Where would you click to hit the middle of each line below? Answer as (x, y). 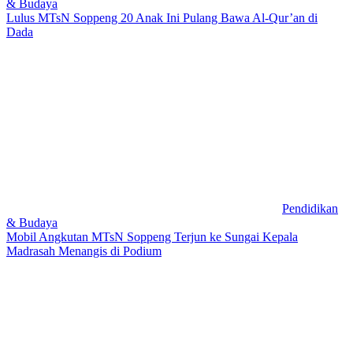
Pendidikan (310, 208)
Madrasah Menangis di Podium (84, 251)
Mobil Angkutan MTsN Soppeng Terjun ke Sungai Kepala (152, 236)
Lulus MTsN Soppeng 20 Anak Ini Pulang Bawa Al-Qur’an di (162, 17)
